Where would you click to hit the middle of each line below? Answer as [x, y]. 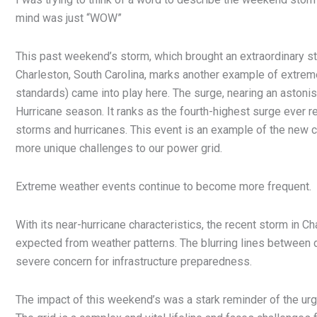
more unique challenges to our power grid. [119, 149]
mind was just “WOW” [69, 18]
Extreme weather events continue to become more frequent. [163, 187]
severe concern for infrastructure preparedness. [134, 262]
